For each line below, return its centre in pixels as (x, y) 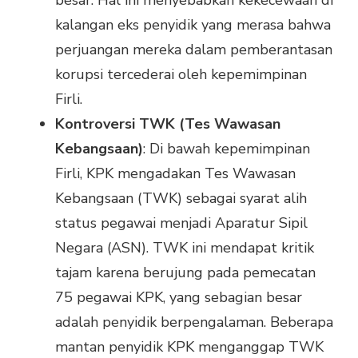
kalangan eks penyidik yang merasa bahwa (193, 25)
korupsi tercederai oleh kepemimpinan (181, 75)
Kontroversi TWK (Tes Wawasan (168, 124)
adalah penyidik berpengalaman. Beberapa (194, 322)
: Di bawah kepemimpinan (227, 149)
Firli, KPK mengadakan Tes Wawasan (175, 174)
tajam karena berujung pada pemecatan (185, 273)
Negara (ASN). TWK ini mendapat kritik (185, 248)
